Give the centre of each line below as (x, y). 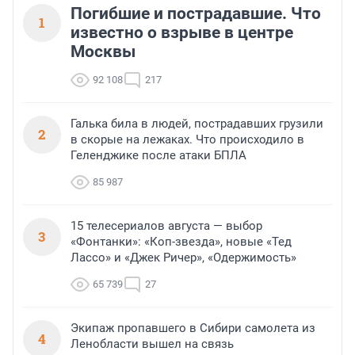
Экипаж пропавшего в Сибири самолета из (193, 328)
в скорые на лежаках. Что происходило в (187, 140)
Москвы (103, 52)
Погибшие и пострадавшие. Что (196, 14)
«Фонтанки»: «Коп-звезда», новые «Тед (181, 242)
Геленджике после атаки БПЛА (158, 156)
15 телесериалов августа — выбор (166, 226)
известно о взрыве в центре (182, 33)
